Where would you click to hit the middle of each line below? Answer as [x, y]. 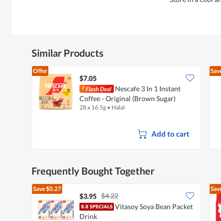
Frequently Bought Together [93, 170]
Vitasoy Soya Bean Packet [154, 206]
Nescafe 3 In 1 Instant [148, 88]
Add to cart [170, 133]
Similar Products [68, 53]
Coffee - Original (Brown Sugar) [128, 98]
